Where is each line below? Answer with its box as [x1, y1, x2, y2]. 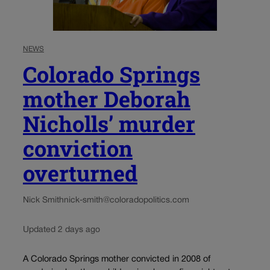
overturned [23, 158, 137, 187]
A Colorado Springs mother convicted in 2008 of [23, 256, 210, 264]
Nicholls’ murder [23, 108, 195, 138]
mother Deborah [23, 84, 190, 113]
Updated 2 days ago [23, 225, 100, 234]
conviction [23, 133, 133, 163]
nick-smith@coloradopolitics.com [64, 196, 189, 204]
